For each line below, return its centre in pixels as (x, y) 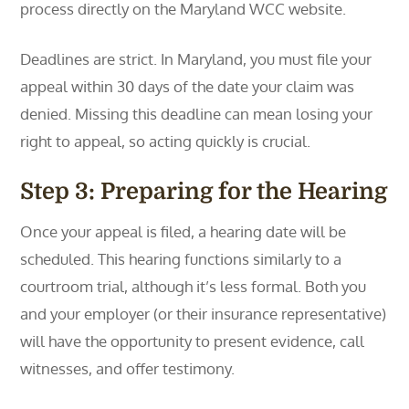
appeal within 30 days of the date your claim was (188, 86)
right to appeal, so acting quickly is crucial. (166, 141)
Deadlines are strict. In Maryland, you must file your (196, 59)
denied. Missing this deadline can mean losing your (197, 114)
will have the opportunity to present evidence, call (193, 341)
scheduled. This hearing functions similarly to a (181, 259)
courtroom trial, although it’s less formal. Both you (194, 286)
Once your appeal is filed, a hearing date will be (184, 231)
